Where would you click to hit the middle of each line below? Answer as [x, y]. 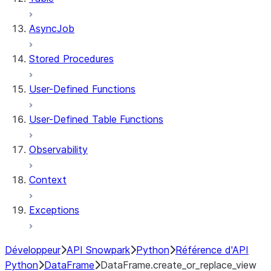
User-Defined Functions [82, 89]
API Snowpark [98, 250]
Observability [58, 149]
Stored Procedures [71, 59]
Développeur [33, 250]
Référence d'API [212, 250]
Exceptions [54, 210]
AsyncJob [52, 28]
